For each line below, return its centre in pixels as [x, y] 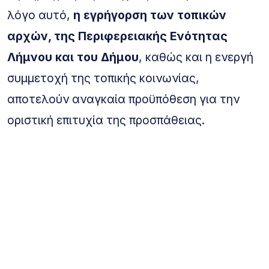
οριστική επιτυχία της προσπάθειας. [106, 120]
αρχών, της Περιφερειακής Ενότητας [117, 36]
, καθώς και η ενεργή [196, 57]
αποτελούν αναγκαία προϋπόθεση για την [123, 99]
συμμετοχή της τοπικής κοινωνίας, [103, 78]
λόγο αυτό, [40, 15]
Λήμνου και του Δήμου [73, 57]
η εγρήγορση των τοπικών [150, 15]
